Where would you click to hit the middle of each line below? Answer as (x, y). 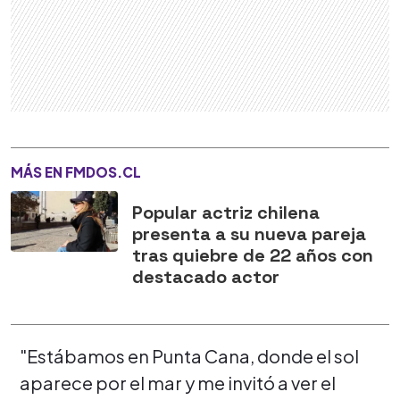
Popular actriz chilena (226, 213)
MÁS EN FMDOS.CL (76, 172)
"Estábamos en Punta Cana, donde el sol (189, 356)
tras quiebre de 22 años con (253, 256)
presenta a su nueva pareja (249, 234)
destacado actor (206, 277)
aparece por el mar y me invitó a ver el (178, 383)
